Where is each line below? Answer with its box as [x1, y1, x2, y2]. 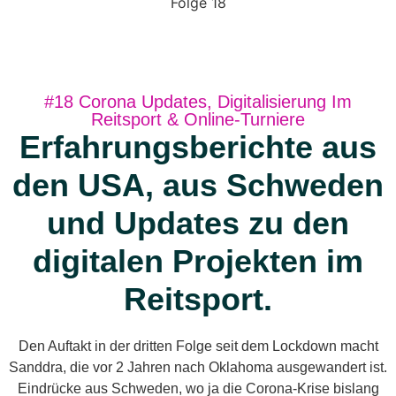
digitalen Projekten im [33, 243, 363, 279]
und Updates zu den [47, 205, 349, 241]
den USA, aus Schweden [12, 167, 384, 203]
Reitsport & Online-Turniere [91, 110, 305, 129]
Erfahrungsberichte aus [19, 129, 377, 165]
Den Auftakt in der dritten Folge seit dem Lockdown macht [18, 339, 378, 354]
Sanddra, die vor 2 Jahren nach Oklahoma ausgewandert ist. [9, 360, 387, 375]
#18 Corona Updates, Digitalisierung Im [44, 92, 352, 111]
